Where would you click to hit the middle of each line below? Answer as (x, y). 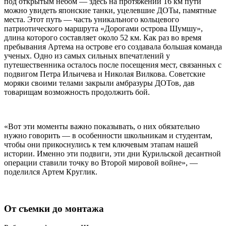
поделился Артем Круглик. (51, 172)
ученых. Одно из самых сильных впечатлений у (87, 55)
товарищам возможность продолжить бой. (77, 92)
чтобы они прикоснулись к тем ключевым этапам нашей (101, 144)
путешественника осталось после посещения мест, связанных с (113, 65)
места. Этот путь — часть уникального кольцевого (92, 19)
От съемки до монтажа (54, 208)
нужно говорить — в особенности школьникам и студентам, (108, 135)
